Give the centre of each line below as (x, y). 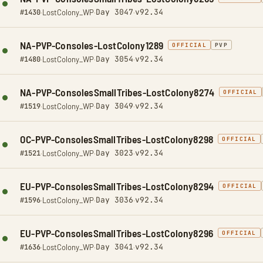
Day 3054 (114, 59)
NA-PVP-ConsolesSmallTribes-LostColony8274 (117, 92)
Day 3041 (114, 247)
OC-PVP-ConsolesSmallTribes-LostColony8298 (117, 139)
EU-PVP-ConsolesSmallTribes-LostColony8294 (117, 186)
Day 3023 (114, 153)
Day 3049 (114, 106)
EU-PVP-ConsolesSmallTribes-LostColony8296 (117, 233)
